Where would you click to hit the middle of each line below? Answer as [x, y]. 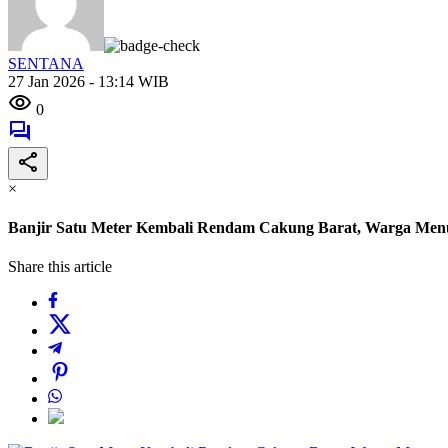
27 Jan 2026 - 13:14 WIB [88, 81]
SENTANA [46, 63]
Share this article [60, 267]
